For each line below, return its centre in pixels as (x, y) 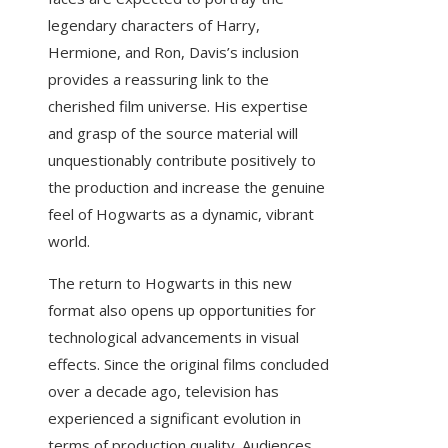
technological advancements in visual (173, 337)
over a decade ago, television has (163, 391)
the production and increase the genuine (186, 187)
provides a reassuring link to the (158, 79)
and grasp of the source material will (173, 133)
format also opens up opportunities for (182, 310)
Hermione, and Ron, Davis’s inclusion (173, 52)
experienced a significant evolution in (174, 418)
